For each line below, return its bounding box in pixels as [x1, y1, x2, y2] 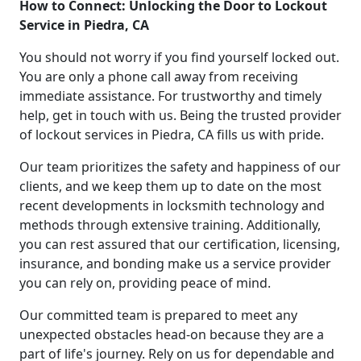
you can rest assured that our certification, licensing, [19, 234, 340, 253]
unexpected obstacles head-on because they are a [19, 325, 324, 343]
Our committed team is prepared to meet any [19, 305, 297, 324]
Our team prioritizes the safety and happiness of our [19, 157, 341, 176]
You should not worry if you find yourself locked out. [19, 48, 339, 66]
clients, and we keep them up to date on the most [19, 176, 322, 195]
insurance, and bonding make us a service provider [19, 254, 331, 272]
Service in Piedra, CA [19, 15, 149, 34]
